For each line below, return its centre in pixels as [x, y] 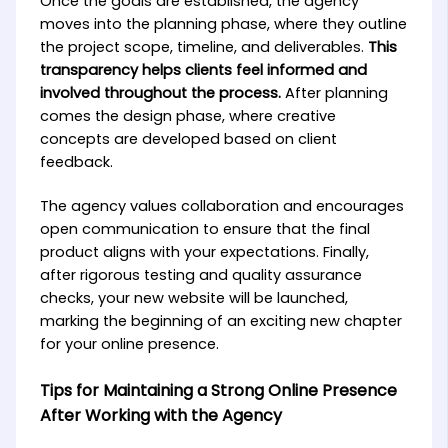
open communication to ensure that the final [204, 229]
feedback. [76, 161]
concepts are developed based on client [188, 138]
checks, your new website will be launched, [193, 298]
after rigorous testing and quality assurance [200, 275]
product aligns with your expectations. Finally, [204, 252]
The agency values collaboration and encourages [221, 206]
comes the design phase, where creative [187, 115]
